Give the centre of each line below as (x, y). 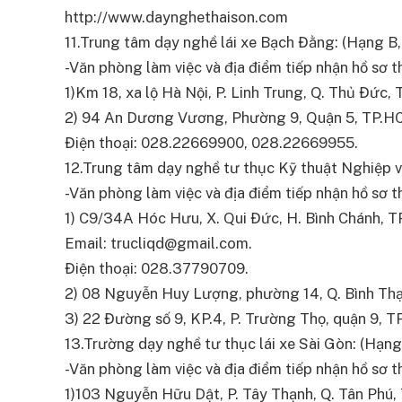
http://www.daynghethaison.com (176, 17)
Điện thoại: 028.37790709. (157, 269)
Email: (87, 244)
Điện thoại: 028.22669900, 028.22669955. (211, 143)
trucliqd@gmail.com (179, 244)
